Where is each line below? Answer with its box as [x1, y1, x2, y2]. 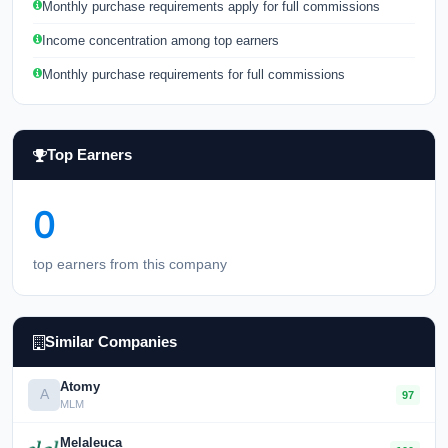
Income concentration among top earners [42, 33, 279, 48]
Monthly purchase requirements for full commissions [42, 67, 345, 82]
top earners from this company [33, 256, 227, 272]
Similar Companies [45, 333, 177, 350]
